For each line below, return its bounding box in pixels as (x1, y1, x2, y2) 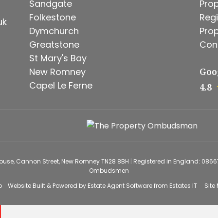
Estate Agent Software (87, 182, 152, 190)
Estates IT (169, 182, 197, 190)
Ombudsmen (89, 166, 129, 175)
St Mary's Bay (29, 52, 87, 64)
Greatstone (29, 38, 79, 51)
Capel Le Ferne (29, 79, 92, 91)
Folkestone (29, 11, 76, 23)
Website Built (7, 182, 45, 190)
